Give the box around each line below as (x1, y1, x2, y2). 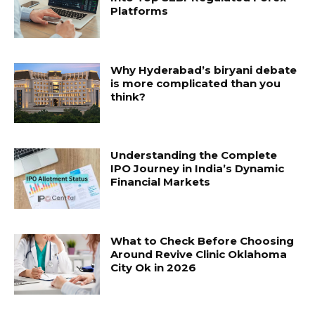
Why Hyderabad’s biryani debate (110, 63, 297, 77)
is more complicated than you (110, 76, 281, 90)
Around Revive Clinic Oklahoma (110, 247, 288, 262)
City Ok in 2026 (110, 261, 197, 275)
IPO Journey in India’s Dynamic (110, 162, 285, 176)
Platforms (110, 4, 169, 18)
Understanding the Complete (110, 148, 278, 162)
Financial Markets (110, 175, 211, 189)
